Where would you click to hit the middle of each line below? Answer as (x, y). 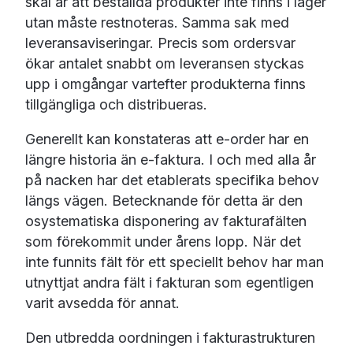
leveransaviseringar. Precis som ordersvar (160, 43)
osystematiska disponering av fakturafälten (165, 221)
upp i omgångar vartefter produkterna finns (165, 84)
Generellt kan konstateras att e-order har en (167, 139)
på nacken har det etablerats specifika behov (172, 180)
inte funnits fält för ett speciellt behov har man (174, 262)
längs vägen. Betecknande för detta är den (163, 201)
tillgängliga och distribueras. (120, 105)
